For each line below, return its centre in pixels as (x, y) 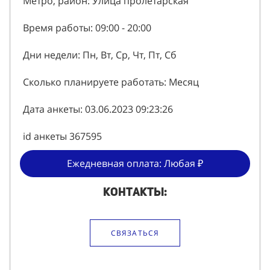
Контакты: (135, 192)
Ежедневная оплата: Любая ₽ (135, 164)
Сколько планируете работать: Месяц (111, 82)
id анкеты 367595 (62, 137)
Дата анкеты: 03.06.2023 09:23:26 (98, 109)
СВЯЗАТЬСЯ (135, 233)
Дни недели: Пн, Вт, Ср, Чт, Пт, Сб (100, 55)
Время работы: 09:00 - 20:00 (87, 28)
